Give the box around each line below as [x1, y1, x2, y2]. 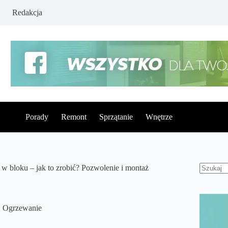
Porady [25, 112, 48, 121]
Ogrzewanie [3, 203, 42, 212]
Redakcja [12, 8, 42, 17]
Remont [61, 112, 87, 121]
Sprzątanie [99, 112, 133, 121]
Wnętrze [146, 112, 173, 121]
